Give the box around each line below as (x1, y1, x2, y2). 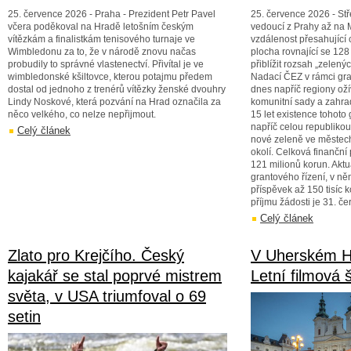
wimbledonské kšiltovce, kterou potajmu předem (8, 71, 212, 82)
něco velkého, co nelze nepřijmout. (8, 109, 156, 120)
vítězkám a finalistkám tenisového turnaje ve (8, 34, 195, 45)
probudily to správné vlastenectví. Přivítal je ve (8, 59, 204, 70)
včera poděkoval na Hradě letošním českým (8, 21, 194, 32)
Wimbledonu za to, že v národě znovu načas (8, 46, 196, 57)
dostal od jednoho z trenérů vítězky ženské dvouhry (8, 84, 226, 95)
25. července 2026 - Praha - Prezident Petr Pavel (8, 9, 215, 20)
